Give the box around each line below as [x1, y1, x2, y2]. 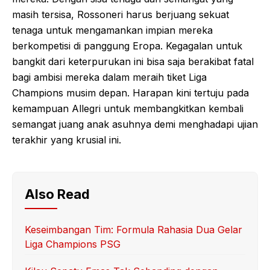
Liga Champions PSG [25, 237, 121, 250]
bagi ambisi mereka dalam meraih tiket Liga [12, 71, 207, 83]
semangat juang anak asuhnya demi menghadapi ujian [12, 118, 258, 130]
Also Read [25, 186, 90, 202]
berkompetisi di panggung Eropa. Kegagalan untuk [12, 39, 242, 52]
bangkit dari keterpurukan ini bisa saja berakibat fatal [12, 55, 254, 67]
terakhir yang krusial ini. [12, 133, 121, 146]
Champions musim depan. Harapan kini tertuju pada [12, 86, 249, 99]
